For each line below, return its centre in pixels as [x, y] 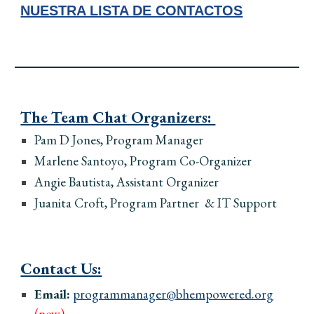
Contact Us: [61, 268]
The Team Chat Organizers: [118, 117]
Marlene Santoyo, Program [107, 161]
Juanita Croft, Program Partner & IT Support [156, 203]
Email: [54, 294]
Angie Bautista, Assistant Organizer [127, 182]
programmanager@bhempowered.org [173, 294]
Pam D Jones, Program [95, 140]
